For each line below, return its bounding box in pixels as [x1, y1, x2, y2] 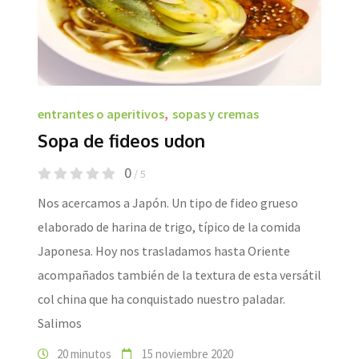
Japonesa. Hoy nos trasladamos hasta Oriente [38, 242, 290, 259]
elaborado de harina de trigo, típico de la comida [38, 218, 301, 235]
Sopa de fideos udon [38, 128, 205, 151]
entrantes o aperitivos [38, 105, 164, 122]
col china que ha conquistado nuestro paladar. [38, 290, 285, 307]
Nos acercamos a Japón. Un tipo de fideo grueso [38, 194, 298, 211]
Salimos [38, 314, 82, 331]
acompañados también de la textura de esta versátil [38, 266, 321, 283]
